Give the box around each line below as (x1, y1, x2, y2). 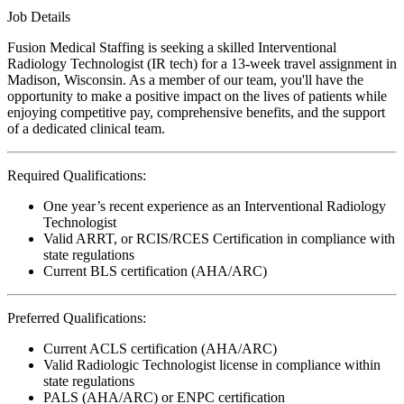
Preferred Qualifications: (7, 309, 146, 326)
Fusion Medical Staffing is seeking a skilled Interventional (7, 39, 336, 55)
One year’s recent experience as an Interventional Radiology (43, 197, 386, 214)
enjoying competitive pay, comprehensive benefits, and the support (7, 104, 385, 120)
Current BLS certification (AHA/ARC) (43, 262, 267, 279)
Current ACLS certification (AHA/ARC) (43, 340, 277, 356)
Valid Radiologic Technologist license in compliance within (43, 356, 381, 372)
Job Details (7, 8, 70, 24)
